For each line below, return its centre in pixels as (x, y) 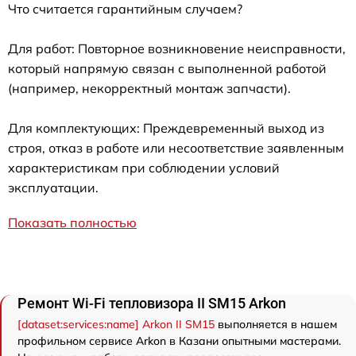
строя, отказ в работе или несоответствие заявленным (176, 148)
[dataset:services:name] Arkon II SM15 (116, 325)
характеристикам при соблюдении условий (144, 168)
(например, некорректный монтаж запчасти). (149, 89)
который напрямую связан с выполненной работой (167, 69)
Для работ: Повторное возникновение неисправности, (177, 49)
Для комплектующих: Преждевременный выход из (166, 128)
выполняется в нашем (276, 325)
